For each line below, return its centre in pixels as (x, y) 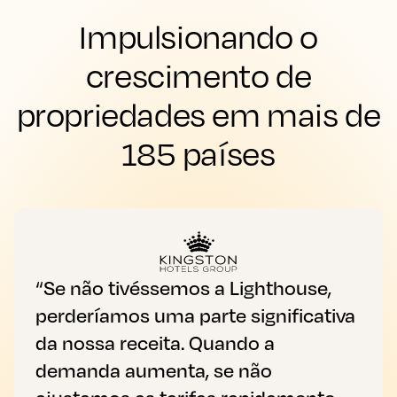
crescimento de (198, 75)
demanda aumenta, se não (154, 370)
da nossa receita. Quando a (155, 342)
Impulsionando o (198, 36)
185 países (198, 153)
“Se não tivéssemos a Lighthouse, (183, 287)
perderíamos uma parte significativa (195, 315)
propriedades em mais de (198, 114)
